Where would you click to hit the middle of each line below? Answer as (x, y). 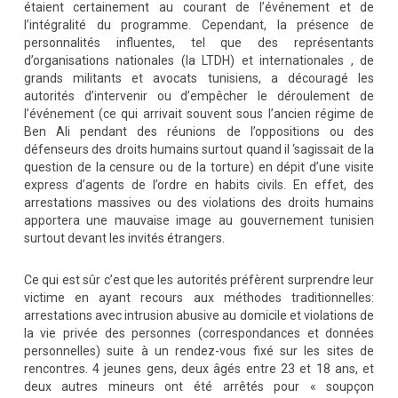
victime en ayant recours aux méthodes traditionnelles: (199, 298)
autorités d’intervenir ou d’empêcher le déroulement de (199, 96)
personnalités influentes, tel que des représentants (199, 43)
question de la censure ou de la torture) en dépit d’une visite (199, 167)
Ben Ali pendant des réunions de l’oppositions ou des (199, 131)
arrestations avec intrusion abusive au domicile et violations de (199, 315)
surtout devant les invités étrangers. (124, 238)
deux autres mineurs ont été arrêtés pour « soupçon (199, 386)
